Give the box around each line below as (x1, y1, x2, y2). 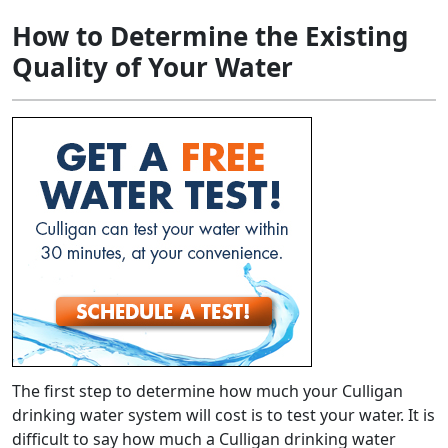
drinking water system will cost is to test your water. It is (12, 404, 435, 426)
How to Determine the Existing (12, 18, 408, 54)
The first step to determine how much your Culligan (12, 380, 403, 402)
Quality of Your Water (12, 49, 293, 85)
